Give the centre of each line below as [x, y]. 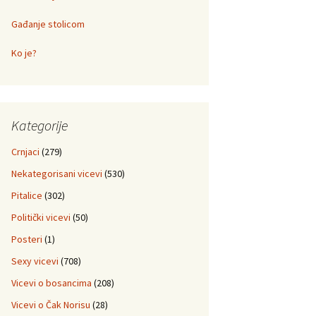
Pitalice [27, 195]
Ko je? [24, 53]
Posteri [27, 239]
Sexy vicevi [35, 261]
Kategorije [39, 125]
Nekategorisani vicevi [57, 174]
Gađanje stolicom [48, 24]
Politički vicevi [41, 217]
